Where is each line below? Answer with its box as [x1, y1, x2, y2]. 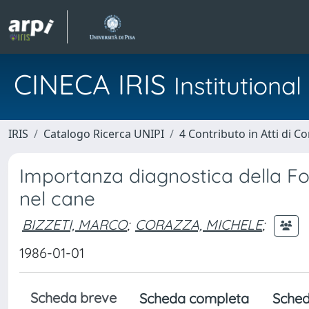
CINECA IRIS [14, 67, 174, 101]
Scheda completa [139, 290, 249, 307]
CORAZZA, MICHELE [135, 215, 262, 233]
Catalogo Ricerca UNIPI [43, 126, 164, 141]
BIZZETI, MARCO [22, 215, 127, 233]
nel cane [19, 186, 95, 210]
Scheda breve [30, 289, 117, 306]
